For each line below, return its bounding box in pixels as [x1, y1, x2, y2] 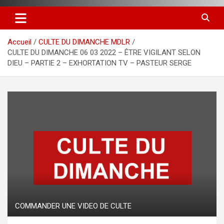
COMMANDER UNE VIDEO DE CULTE [15, 201, 131, 211]
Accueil [7, 37, 31, 46]
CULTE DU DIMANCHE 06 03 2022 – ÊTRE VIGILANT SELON [7, 47, 200, 57]
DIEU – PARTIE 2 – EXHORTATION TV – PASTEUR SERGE [7, 58, 191, 67]
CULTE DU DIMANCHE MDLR [38, 37, 130, 46]
